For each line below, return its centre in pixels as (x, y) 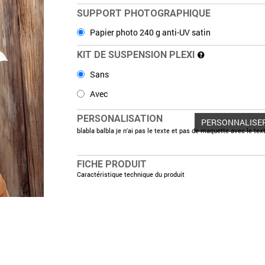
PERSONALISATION (120, 119)
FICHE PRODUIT (112, 164)
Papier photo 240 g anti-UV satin (150, 32)
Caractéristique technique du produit (131, 174)
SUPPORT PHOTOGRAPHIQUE (144, 13)
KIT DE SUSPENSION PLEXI (137, 55)
